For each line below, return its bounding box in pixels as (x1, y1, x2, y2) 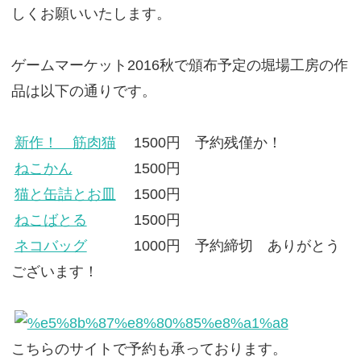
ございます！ (10, 263, 98, 280)
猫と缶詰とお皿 (14, 185, 116, 203)
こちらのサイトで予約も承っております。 (10, 340, 287, 358)
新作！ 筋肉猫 (14, 134, 116, 151)
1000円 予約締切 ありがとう (89, 237, 340, 255)
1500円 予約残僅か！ (118, 134, 282, 151)
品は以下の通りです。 (10, 82, 156, 100)
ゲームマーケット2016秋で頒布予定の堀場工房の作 (10, 56, 348, 74)
